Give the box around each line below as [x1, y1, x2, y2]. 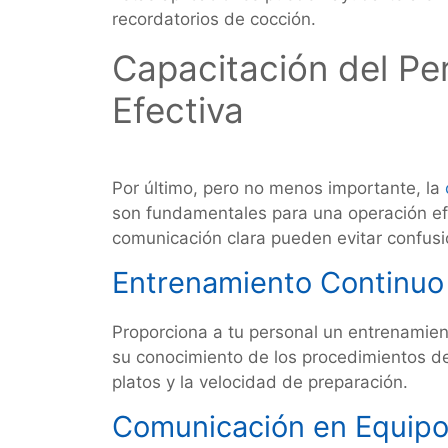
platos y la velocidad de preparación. [112, 372, 408, 392]
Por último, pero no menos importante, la [112, 178, 440, 198]
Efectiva [112, 89, 244, 131]
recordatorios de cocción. [112, 9, 316, 29]
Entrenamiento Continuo [112, 265, 444, 300]
